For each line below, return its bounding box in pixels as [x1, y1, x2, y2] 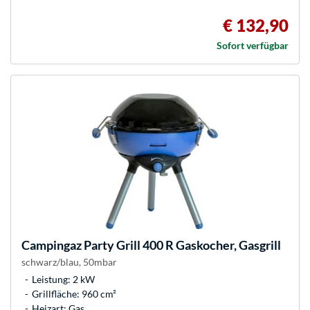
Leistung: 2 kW [32, 273, 95, 286]
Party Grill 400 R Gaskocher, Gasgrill [82, 237, 281, 253]
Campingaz [21, 237, 82, 253]
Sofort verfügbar [217, 39, 289, 52]
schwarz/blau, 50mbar [21, 256, 117, 268]
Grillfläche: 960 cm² [32, 288, 116, 300]
